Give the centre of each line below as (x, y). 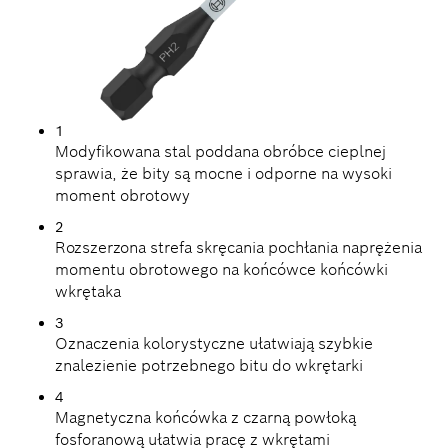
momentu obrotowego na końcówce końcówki (221, 270)
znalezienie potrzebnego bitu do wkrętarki (209, 366)
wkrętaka (88, 292)
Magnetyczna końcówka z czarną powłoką (205, 418)
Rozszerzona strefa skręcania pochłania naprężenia (238, 248)
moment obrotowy (122, 196)
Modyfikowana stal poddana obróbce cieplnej (220, 152)
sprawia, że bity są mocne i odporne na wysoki (223, 174)
